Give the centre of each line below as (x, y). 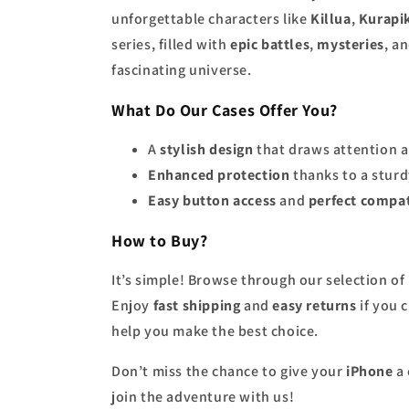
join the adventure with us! (203, 397)
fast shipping (197, 305)
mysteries (351, 44)
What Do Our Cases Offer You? (225, 110)
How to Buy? (160, 241)
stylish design (207, 149)
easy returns (315, 305)
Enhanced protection (219, 175)
